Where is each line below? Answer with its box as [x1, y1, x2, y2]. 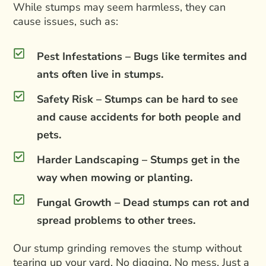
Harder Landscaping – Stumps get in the [37, 153, 240, 167]
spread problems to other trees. [37, 213, 196, 228]
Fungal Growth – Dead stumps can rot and [37, 195, 250, 210]
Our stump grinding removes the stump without [13, 241, 242, 256]
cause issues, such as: [13, 14, 119, 29]
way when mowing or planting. [37, 170, 193, 185]
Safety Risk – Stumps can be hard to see [37, 92, 239, 107]
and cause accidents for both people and [37, 110, 242, 125]
